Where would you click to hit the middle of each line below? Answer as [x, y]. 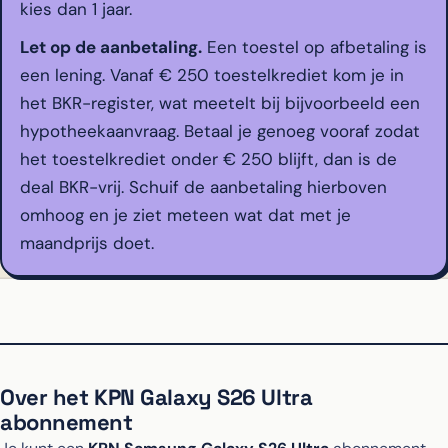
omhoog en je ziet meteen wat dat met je [185, 215]
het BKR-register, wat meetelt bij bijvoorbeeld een [220, 103]
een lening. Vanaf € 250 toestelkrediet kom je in [212, 75]
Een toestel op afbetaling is [314, 47]
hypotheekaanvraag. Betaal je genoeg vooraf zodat [220, 131]
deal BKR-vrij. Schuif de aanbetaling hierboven [203, 187]
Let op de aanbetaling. [111, 47]
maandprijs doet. [87, 243]
